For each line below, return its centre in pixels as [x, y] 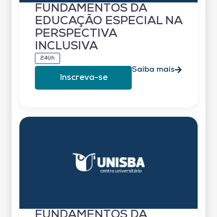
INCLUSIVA [66, 46]
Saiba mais [153, 70]
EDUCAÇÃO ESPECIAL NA [108, 21]
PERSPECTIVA [76, 34]
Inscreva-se [83, 77]
